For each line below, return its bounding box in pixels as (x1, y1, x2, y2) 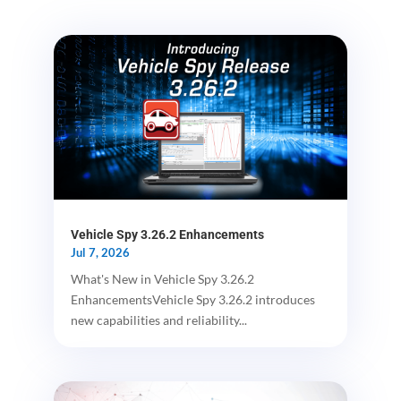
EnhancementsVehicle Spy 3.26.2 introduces (70, 292, 315, 308)
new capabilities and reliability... (70, 312, 247, 328)
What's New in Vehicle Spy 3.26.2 (70, 271, 254, 287)
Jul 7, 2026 (70, 245, 130, 260)
